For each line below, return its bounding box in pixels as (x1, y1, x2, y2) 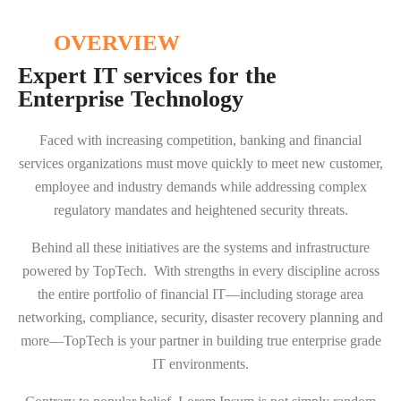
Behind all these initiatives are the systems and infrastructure (31, 240, 370, 255)
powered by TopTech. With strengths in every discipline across (21, 263, 380, 278)
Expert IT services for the (18, 63, 277, 89)
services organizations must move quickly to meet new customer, (18, 156, 383, 171)
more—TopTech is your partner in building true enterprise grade (20, 333, 381, 348)
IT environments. (152, 356, 249, 371)
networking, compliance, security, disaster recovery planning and (18, 310, 383, 325)
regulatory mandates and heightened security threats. (53, 202, 348, 218)
